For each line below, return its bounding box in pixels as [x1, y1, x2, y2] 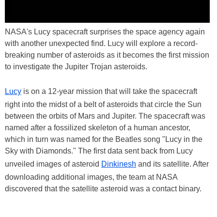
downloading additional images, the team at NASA [5, 172, 177, 181]
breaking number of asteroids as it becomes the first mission [5, 50, 209, 59]
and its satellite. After [136, 159, 209, 168]
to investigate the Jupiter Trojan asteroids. [5, 62, 147, 71]
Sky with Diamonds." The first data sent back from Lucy [5, 146, 193, 155]
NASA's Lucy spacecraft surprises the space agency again [5, 27, 205, 36]
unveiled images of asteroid [5, 159, 101, 168]
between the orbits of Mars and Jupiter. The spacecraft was [5, 111, 205, 120]
